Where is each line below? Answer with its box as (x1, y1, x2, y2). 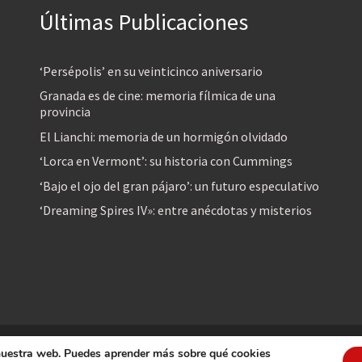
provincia (40, 103, 90, 120)
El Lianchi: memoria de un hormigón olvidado (40, 128, 288, 145)
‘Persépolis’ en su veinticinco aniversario (40, 62, 263, 79)
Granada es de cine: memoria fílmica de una (40, 87, 276, 104)
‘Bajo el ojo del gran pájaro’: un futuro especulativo (40, 177, 319, 194)
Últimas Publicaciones (40, 7, 248, 37)
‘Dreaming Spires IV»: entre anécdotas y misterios (40, 202, 312, 219)
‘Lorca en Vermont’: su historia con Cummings (40, 153, 293, 170)
